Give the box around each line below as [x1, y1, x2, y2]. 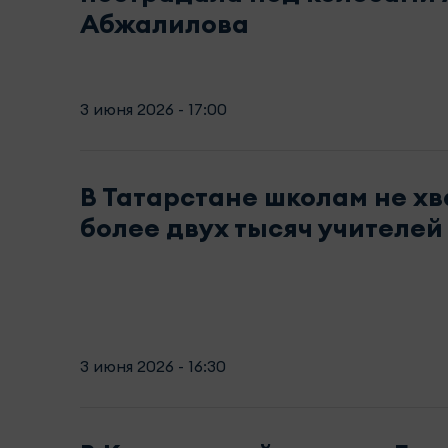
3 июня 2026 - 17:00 [80, 99, 227, 120]
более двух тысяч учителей [80, 211, 443, 245]
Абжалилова [80, 6, 249, 40]
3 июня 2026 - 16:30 [80, 356, 226, 377]
